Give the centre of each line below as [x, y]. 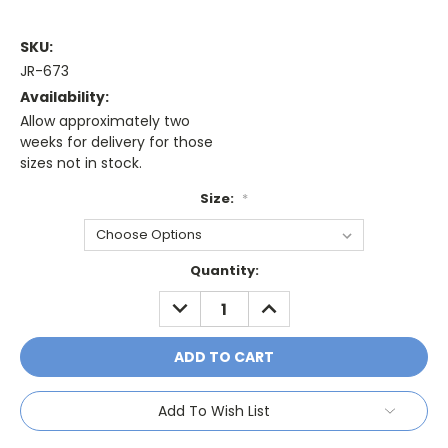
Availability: [64, 97]
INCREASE [288, 301]
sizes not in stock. [81, 163]
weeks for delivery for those [116, 142]
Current [48, 271]
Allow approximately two [105, 121]
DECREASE [201, 301]
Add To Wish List [214, 411]
